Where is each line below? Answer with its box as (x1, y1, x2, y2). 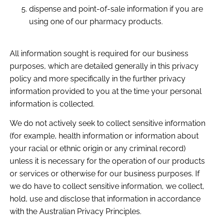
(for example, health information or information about (10, 131, 199, 141)
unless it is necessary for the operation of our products (10, 156, 205, 166)
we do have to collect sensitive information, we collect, (10, 182, 204, 191)
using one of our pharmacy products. (29, 16, 163, 26)
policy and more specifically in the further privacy (10, 74, 186, 83)
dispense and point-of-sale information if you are (29, 4, 203, 14)
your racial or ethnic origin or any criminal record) (10, 144, 186, 154)
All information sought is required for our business (10, 48, 188, 58)
